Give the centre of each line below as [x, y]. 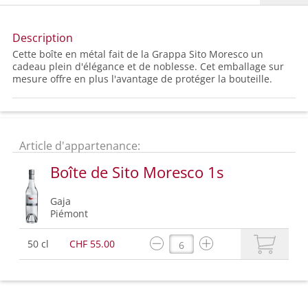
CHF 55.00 [92, 244]
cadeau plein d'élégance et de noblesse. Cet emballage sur [148, 67]
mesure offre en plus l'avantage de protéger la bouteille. [142, 79]
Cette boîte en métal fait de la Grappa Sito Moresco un [138, 54]
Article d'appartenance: [80, 146]
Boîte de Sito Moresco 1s [137, 172]
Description [43, 38]
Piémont [69, 214]
